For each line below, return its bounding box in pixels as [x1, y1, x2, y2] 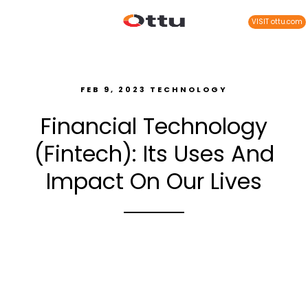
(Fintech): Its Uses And [34, 138, 274, 169]
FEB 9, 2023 [80, 84, 146, 95]
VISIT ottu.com [252, 16, 302, 27]
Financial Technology [41, 111, 267, 142]
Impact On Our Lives [46, 166, 262, 197]
